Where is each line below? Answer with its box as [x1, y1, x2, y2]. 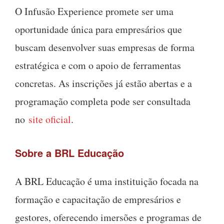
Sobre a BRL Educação [15, 145, 124, 160]
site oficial [28, 112, 71, 126]
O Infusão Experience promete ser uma [15, 4, 173, 18]
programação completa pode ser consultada [15, 94, 190, 108]
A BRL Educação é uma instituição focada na [15, 174, 198, 188]
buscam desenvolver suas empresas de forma [15, 40, 194, 54]
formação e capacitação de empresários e [15, 192, 181, 206]
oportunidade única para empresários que [15, 22, 182, 36]
